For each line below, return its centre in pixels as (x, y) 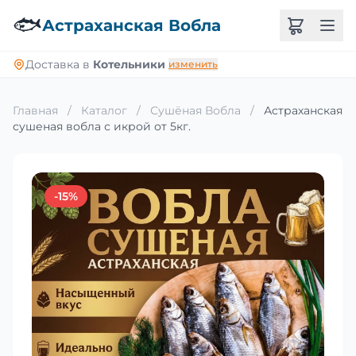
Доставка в (59, 64)
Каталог (104, 110)
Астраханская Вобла (132, 25)
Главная (35, 110)
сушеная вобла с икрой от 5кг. (102, 126)
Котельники (129, 64)
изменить (193, 64)
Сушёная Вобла (195, 110)
